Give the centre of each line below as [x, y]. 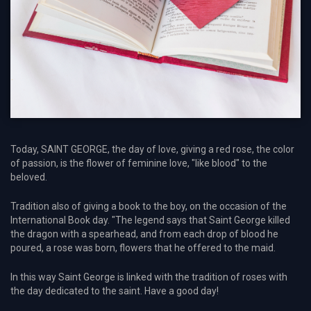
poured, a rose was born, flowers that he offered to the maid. [143, 247]
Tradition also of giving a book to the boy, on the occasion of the [149, 206]
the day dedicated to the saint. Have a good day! [115, 291]
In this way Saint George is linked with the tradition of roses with [149, 277]
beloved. [29, 177]
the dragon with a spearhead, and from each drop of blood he [144, 234]
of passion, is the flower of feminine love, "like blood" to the [139, 163]
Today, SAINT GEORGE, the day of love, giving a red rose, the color [152, 149]
